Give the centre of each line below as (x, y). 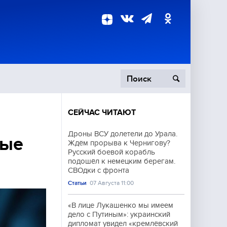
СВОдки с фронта (99, 170)
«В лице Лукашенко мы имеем (121, 205)
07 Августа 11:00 (112, 183)
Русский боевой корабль (111, 152)
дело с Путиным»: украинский (119, 214)
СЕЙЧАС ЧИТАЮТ (102, 112)
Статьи (77, 183)
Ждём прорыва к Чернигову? (119, 143)
